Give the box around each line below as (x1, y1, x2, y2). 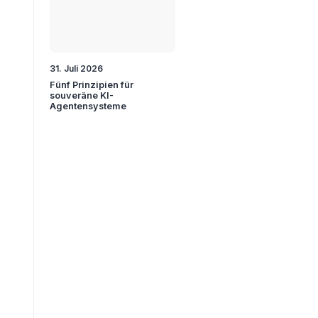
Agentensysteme (50, 100, 127, 111)
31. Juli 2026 (50, 62, 104, 74)
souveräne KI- (50, 89, 114, 101)
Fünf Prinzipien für (50, 79, 134, 90)
